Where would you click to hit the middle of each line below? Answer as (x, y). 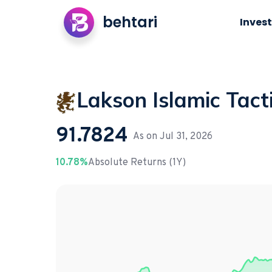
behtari (130, 22)
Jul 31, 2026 (186, 137)
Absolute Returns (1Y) (137, 163)
